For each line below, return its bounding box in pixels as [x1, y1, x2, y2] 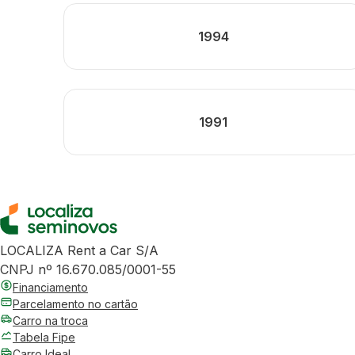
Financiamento [13, 281, 88, 294]
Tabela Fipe [13, 330, 75, 344]
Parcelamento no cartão [13, 297, 138, 311]
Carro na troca [13, 314, 88, 327]
